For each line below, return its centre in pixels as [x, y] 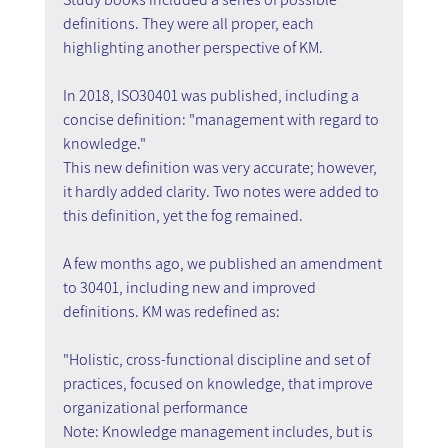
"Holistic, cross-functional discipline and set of [217, 360]
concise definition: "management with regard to [222, 120]
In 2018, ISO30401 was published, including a [212, 96]
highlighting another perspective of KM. [192, 48]
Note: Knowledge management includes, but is [219, 432]
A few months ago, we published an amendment [223, 264]
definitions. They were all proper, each [189, 24]
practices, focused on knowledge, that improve [219, 384]
